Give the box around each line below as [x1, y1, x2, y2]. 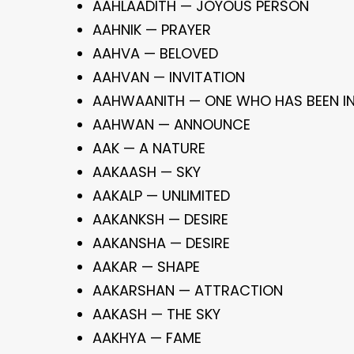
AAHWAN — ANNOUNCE [92, 115, 250, 134]
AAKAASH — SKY [92, 162, 201, 182]
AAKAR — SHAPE [92, 257, 200, 277]
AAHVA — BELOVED [92, 43, 218, 63]
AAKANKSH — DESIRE [92, 209, 228, 229]
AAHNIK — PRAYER [92, 20, 211, 40]
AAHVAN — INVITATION [92, 67, 245, 87]
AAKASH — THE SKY [92, 304, 220, 324]
